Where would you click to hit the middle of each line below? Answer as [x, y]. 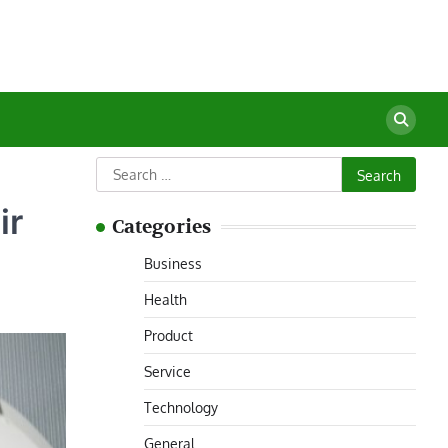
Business [173, 263]
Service [167, 371]
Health [165, 299]
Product [168, 335]
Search [120, 168]
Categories [161, 227]
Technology [181, 407]
